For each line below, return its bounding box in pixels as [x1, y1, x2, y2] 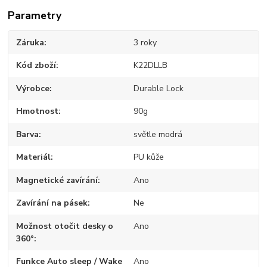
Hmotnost [16, 105, 59, 117]
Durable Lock [133, 82, 184, 94]
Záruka [16, 36, 45, 48]
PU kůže [133, 151, 164, 163]
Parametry [8, 8, 62, 23]
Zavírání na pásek [16, 197, 88, 209]
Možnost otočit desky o [16, 220, 114, 232]
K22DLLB [133, 60, 167, 72]
